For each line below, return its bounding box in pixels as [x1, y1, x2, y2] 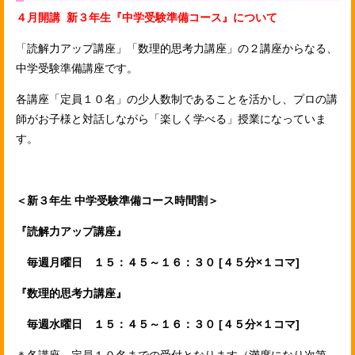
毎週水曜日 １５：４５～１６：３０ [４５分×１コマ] [16, 317, 300, 330]
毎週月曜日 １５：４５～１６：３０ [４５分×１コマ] [16, 255, 300, 269]
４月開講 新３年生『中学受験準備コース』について [16, 10, 277, 24]
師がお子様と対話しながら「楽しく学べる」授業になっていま [16, 112, 326, 125]
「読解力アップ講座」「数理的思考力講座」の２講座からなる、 [16, 41, 338, 55]
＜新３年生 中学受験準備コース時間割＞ [16, 193, 219, 207]
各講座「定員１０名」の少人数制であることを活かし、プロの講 [16, 92, 338, 105]
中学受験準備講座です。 [16, 61, 138, 74]
